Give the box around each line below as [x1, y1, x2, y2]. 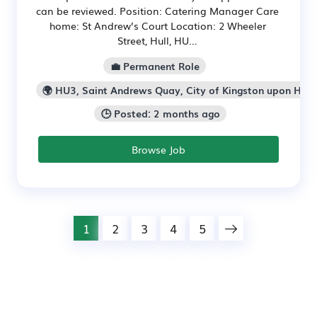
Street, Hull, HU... [117, 33, 197, 47]
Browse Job [132, 142, 185, 157]
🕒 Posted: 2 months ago [100, 106, 220, 121]
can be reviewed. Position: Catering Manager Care [36, 3, 279, 18]
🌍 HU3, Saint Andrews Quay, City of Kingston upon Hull [42, 82, 313, 97]
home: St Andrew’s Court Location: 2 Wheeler [49, 18, 266, 33]
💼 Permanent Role [110, 58, 200, 73]
